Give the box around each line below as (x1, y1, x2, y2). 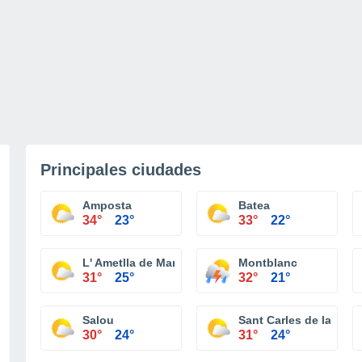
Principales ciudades (40, 161, 201, 179)
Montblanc (238, 256, 297, 269)
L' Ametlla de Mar (82, 256, 176, 269)
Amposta (82, 199, 132, 212)
